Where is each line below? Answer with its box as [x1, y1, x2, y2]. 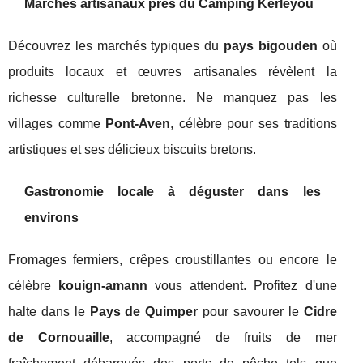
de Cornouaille [8, 331, 109, 345]
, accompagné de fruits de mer [109, 331, 337, 345]
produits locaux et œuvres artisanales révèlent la [8, 65, 337, 79]
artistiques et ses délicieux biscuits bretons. [8, 143, 256, 157]
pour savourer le [198, 305, 304, 319]
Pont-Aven [105, 117, 171, 131]
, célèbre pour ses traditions [170, 117, 337, 131]
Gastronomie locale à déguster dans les [24, 185, 321, 199]
